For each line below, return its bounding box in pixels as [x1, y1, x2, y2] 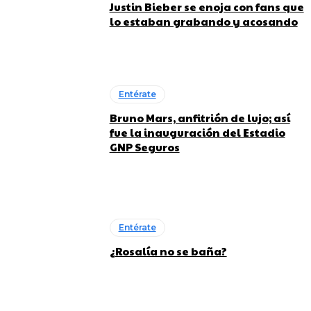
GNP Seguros [109, 140, 180, 155]
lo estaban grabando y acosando [109, 14, 298, 29]
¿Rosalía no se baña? [109, 243, 227, 258]
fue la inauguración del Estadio [109, 125, 285, 140]
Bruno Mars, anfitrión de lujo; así [109, 110, 290, 126]
